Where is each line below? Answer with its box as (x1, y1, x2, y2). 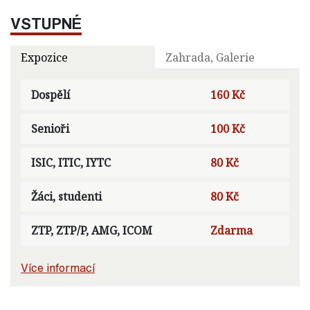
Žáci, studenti (31, 188, 102, 204)
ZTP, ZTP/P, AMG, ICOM (31, 222, 152, 238)
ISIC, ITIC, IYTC (31, 154, 111, 170)
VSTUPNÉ (10, 11, 82, 35)
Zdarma (210, 222, 253, 238)
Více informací (21, 259, 95, 276)
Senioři (31, 120, 69, 136)
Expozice (21, 49, 68, 65)
